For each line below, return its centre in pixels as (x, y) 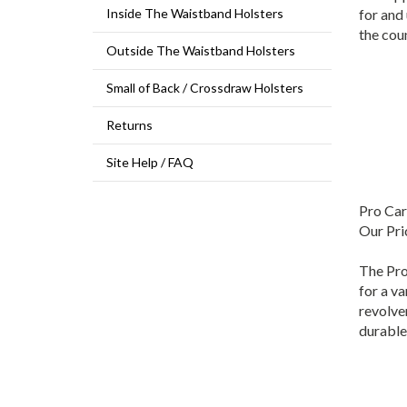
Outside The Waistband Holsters (201, 51)
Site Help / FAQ (150, 163)
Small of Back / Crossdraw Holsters (205, 88)
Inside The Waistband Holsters (195, 14)
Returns (129, 125)
